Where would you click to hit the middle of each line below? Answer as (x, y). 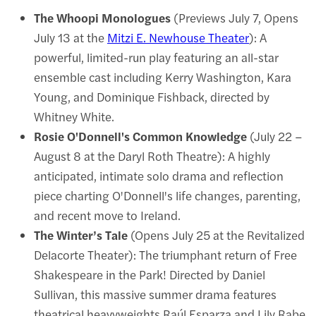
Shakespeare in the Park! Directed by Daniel (150, 274)
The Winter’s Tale (81, 235)
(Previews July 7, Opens (235, 17)
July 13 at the (71, 37)
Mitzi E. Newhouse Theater (178, 37)
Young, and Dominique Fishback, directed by (152, 96)
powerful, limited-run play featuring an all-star (156, 57)
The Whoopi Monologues (102, 17)
